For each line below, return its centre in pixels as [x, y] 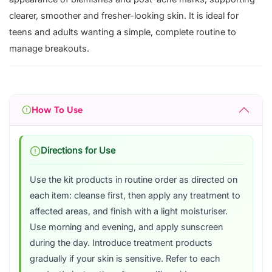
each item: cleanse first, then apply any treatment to [135, 196]
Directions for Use [78, 151]
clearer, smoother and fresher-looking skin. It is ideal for [124, 16]
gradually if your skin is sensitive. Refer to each [125, 259]
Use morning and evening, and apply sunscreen [126, 227]
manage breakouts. [49, 49]
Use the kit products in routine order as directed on [134, 180]
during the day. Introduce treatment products [121, 243]
